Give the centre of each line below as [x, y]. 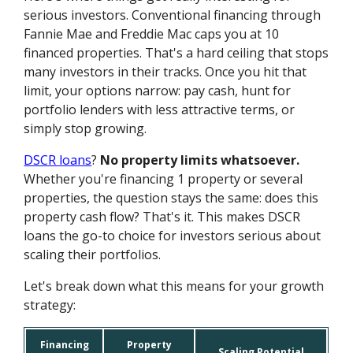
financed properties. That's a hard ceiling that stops [176, 52]
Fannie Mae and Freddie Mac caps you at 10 [152, 33]
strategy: [50, 305]
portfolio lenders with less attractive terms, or [160, 109]
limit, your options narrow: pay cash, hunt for [158, 90]
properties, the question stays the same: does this [171, 197]
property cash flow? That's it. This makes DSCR [162, 216]
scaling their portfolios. [93, 254]
